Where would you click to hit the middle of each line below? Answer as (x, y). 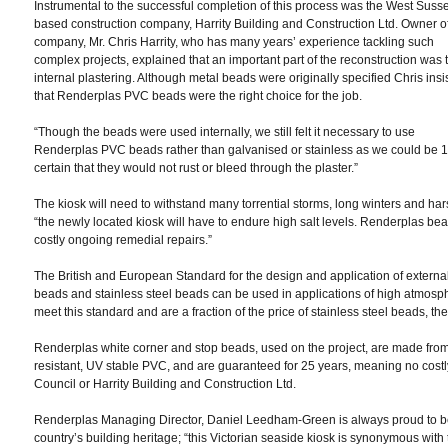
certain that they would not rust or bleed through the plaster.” (195, 168)
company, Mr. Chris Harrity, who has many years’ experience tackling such (233, 42)
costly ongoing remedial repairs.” (122, 240)
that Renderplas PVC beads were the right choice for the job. (197, 96)
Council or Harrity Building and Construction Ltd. (164, 384)
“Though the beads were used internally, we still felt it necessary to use (224, 132)
